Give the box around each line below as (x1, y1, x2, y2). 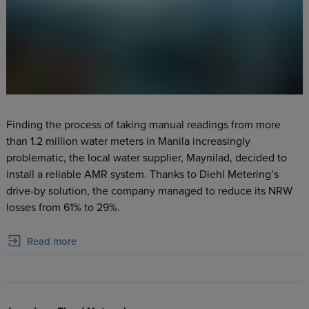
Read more (26, 235, 77, 248)
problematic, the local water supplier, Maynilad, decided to (6, 151, 287, 166)
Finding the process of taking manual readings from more (6, 118, 281, 132)
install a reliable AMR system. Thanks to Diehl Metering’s (6, 168, 279, 182)
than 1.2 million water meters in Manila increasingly (6, 134, 250, 149)
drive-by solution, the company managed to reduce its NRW (6, 184, 292, 199)
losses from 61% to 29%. (6, 201, 120, 215)
